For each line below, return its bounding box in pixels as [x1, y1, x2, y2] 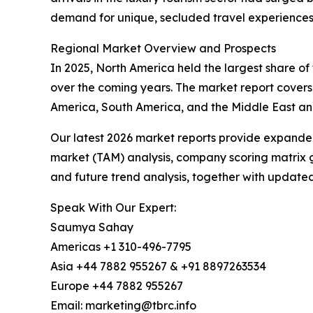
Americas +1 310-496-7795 [50, 240, 191, 254]
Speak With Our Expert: [50, 201, 176, 214]
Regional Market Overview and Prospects [50, 41, 276, 55]
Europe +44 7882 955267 [50, 279, 183, 293]
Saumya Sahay [50, 220, 133, 234]
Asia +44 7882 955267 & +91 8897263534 [50, 259, 266, 273]
